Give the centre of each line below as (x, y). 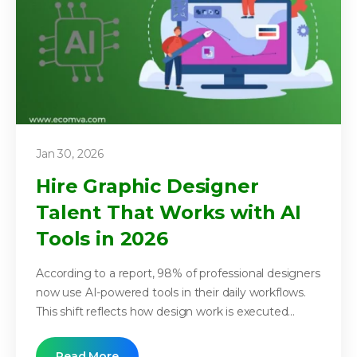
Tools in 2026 (102, 238)
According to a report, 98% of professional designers (178, 273)
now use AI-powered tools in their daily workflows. (171, 292)
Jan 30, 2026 (70, 153)
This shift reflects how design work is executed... (165, 311)
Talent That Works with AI (169, 212)
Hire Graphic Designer (147, 186)
